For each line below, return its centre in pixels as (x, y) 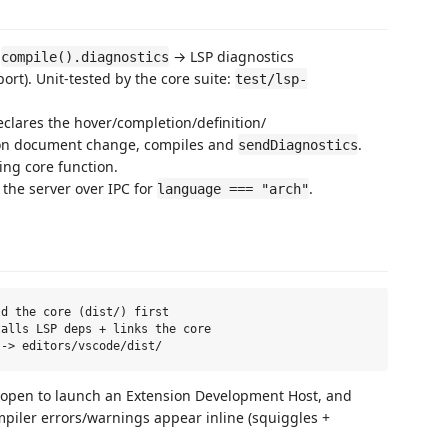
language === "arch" (233, 188)
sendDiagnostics (298, 144)
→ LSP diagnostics (231, 56)
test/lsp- (271, 78)
